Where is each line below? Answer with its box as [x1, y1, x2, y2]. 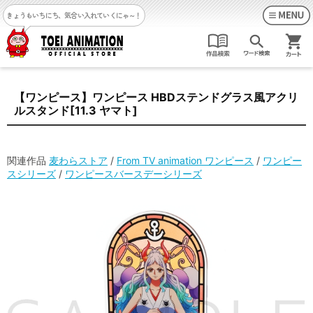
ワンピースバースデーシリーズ [65, 168, 202, 180]
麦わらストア [49, 154, 108, 166]
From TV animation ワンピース [117, 154, 254, 166]
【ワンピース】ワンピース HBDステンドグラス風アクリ [14, 90, 298, 104]
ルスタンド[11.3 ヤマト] [14, 103, 138, 117]
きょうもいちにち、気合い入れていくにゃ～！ [6, 10, 142, 20]
